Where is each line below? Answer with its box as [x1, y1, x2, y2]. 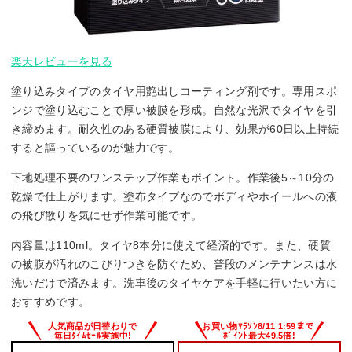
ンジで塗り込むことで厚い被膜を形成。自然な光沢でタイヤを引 [11, 104, 338, 117]
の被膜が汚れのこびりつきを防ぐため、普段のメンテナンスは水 [11, 258, 338, 271]
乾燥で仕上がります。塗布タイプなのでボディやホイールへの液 [11, 190, 338, 203]
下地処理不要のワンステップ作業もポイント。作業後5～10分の [11, 171, 335, 185]
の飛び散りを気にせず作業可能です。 [11, 209, 203, 222]
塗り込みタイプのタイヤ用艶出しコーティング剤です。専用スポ [11, 85, 338, 98]
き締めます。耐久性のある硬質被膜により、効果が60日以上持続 [11, 123, 339, 136]
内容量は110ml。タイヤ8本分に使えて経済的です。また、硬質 [11, 239, 331, 252]
